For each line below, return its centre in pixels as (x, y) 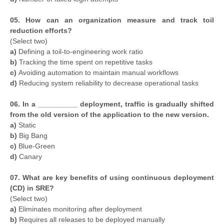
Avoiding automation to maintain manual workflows (98, 73)
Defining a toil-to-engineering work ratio (80, 52)
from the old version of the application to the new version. (109, 115)
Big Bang (32, 136)
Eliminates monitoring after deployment (79, 209)
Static (26, 125)
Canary (30, 157)
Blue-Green (37, 146)
